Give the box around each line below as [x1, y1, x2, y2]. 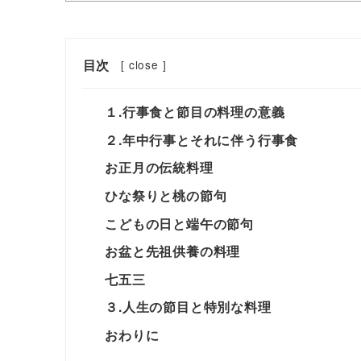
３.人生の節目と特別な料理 [105, 297, 272, 317]
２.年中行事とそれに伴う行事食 [105, 130, 299, 149]
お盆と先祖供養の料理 [105, 242, 241, 261]
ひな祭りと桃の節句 [105, 185, 227, 205]
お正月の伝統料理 [105, 158, 214, 177]
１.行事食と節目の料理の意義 [105, 102, 285, 122]
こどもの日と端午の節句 [105, 214, 255, 233]
